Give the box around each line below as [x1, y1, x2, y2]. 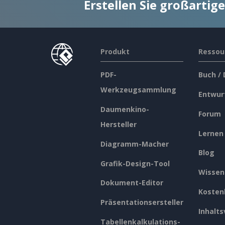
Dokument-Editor [100, 178, 163, 188]
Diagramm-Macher [100, 139, 169, 149]
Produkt [100, 46, 130, 56]
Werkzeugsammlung [100, 84, 176, 94]
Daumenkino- [100, 104, 149, 114]
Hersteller [100, 119, 137, 129]
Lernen [198, 128, 223, 138]
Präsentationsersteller [100, 197, 183, 207]
